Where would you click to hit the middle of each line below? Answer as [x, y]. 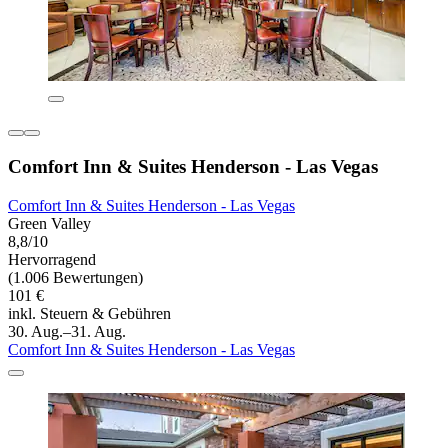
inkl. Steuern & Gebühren [89, 313]
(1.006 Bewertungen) [75, 277]
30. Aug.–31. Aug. [67, 331]
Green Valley [49, 223]
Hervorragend [52, 259]
